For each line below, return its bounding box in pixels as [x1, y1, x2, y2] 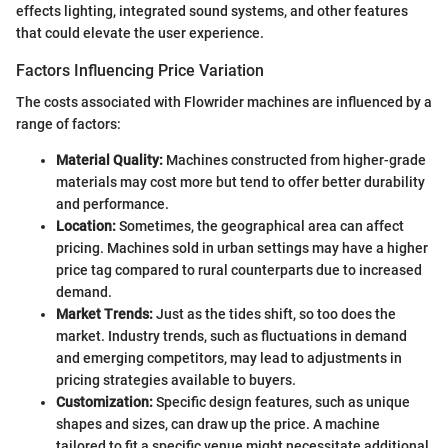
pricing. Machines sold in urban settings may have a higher [56, 240, 428, 257]
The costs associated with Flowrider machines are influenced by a [16, 94, 432, 111]
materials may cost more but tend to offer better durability [56, 174, 425, 191]
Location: [56, 218, 116, 235]
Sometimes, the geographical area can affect [116, 218, 404, 235]
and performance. [56, 196, 169, 213]
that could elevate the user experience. [16, 25, 264, 42]
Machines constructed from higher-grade [163, 152, 426, 169]
